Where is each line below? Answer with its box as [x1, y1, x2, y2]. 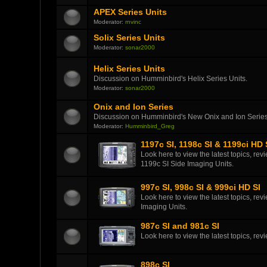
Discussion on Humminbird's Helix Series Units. [93, 74, 247, 83]
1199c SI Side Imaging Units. [140, 159, 234, 168]
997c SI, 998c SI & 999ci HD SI [140, 182, 260, 192]
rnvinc [125, 18, 141, 25]
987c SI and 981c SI [140, 221, 219, 231]
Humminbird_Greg [125, 122, 175, 129]
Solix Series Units [93, 33, 165, 42]
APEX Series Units [93, 7, 167, 17]
